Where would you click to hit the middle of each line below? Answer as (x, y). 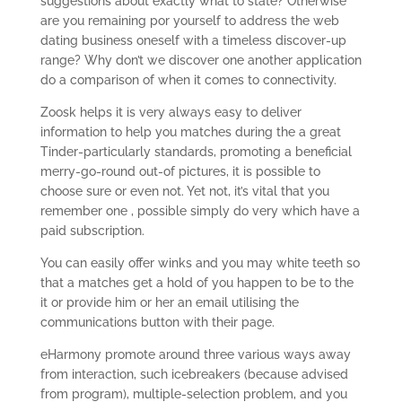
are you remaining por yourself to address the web (189, 21)
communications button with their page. (157, 322)
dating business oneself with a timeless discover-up (193, 40)
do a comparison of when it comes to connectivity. (188, 80)
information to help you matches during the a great (190, 132)
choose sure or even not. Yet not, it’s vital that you (184, 191)
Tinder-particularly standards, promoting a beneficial (196, 152)
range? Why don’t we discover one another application (201, 60)
